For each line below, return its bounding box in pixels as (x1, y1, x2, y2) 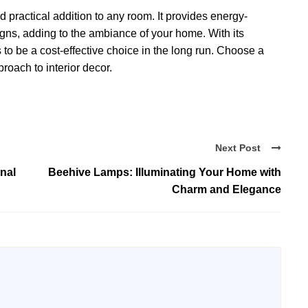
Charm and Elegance (172, 183, 281, 195)
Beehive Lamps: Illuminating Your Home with (48, 166, 281, 178)
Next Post (215, 142, 261, 154)
